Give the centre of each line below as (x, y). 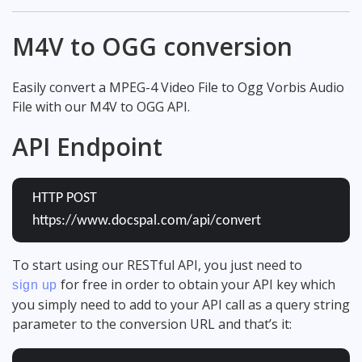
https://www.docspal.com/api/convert (147, 221)
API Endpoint (87, 146)
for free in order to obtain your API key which (196, 284)
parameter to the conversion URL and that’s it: (152, 324)
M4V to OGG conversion (152, 46)
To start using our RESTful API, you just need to (157, 265)
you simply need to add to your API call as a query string (181, 304)
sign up (35, 284)
